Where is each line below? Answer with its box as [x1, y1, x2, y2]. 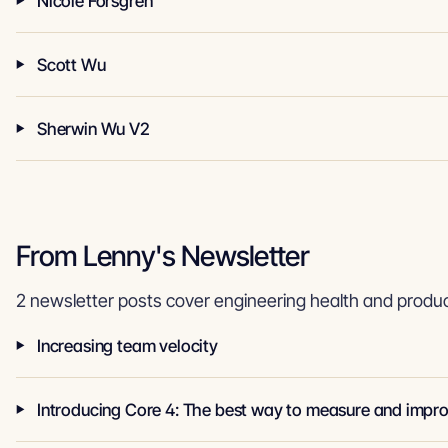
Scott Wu [37, 54, 106, 75]
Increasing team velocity [37, 335, 218, 356]
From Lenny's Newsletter [16, 239, 309, 273]
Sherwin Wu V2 [37, 118, 150, 139]
